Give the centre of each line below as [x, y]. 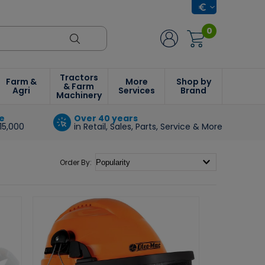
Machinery [79, 95]
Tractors [79, 77]
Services [136, 91]
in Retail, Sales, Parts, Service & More [148, 127]
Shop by [193, 82]
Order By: [77, 162]
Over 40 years [106, 118]
